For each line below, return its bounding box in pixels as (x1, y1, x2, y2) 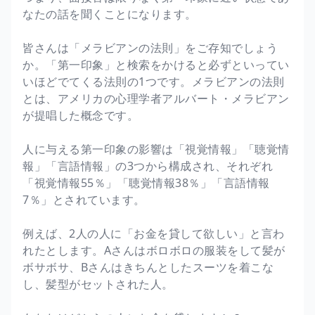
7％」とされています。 (22, 191, 146, 207)
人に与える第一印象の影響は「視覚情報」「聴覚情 (22, 141, 290, 157)
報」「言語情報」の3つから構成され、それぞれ (22, 157, 273, 174)
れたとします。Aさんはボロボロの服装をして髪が (22, 242, 285, 258)
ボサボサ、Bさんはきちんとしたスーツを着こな (22, 259, 274, 275)
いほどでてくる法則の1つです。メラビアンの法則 (22, 73, 285, 89)
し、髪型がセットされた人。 (22, 276, 174, 292)
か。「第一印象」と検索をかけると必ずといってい (22, 56, 290, 72)
